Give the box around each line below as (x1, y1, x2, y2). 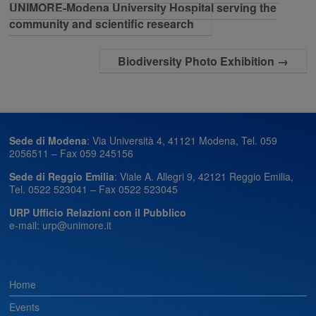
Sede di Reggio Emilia (9, 169, 115, 183)
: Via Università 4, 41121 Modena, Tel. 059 (87, 133, 278, 147)
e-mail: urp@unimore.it (9, 217, 112, 232)
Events (9, 299, 40, 314)
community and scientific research (9, 15, 195, 32)
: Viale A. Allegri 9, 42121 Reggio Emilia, (114, 169, 294, 183)
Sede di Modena (9, 133, 87, 147)
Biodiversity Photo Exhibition (117, 52, 277, 69)
